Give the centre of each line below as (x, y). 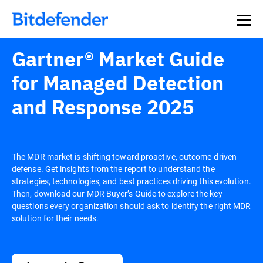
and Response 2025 (103, 107)
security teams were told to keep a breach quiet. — (104, 28)
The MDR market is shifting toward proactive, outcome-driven (124, 156)
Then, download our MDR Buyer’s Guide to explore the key (117, 193)
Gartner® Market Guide (118, 59)
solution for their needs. (55, 218)
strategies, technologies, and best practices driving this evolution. (131, 181)
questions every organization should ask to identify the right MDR (131, 206)
